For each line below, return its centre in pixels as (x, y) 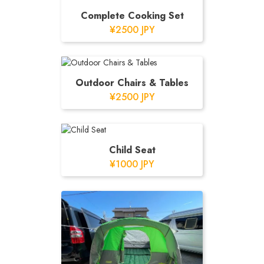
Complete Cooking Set (132, 16)
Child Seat (132, 150)
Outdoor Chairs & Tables (132, 83)
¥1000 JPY (132, 164)
